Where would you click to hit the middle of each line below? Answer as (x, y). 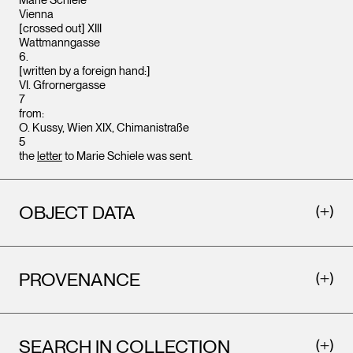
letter (50, 156)
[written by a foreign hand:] (85, 71)
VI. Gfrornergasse (62, 85)
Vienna (36, 14)
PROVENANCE (80, 279)
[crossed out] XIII (60, 28)
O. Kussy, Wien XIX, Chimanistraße (104, 128)
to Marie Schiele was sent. (128, 156)
